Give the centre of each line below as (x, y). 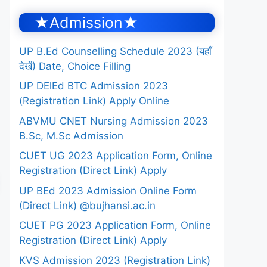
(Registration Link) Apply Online (94, 101)
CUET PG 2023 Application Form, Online (115, 225)
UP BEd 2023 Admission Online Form (108, 190)
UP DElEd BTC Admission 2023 (94, 86)
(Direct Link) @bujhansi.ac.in (87, 205)
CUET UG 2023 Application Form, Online (116, 156)
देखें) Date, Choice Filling (75, 66)
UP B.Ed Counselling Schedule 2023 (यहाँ (115, 51)
